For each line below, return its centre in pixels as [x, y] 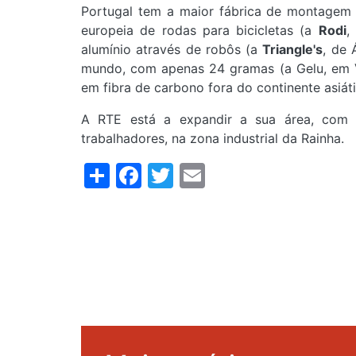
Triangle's [293, 50]
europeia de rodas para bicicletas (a [200, 31]
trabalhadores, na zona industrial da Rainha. [213, 139]
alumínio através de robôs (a [172, 50]
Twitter [216, 173]
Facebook [201, 173]
